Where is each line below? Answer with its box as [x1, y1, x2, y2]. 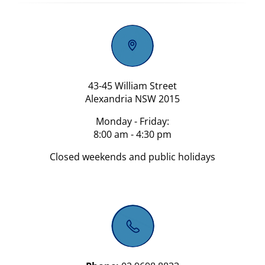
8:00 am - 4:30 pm [93, 128, 172, 141]
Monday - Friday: [96, 115, 169, 128]
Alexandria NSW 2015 [85, 92, 180, 106]
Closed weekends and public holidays [50, 150, 215, 164]
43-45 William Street [88, 79, 177, 93]
